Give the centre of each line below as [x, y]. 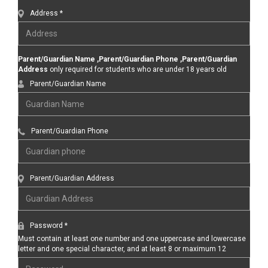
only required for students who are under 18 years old [137, 70]
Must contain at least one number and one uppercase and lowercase [132, 239]
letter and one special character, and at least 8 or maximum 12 [122, 249]
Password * [49, 226]
